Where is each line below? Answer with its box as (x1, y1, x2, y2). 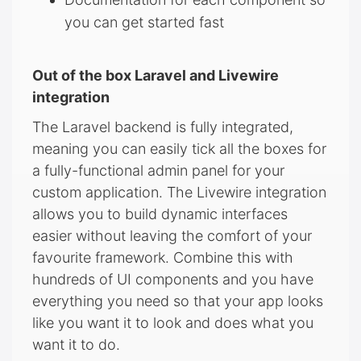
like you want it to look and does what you (32, 313, 313, 331)
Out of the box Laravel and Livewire (32, 66, 279, 84)
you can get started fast (64, 13, 224, 31)
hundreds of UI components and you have (32, 270, 313, 288)
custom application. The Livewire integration (32, 183, 326, 201)
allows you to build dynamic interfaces (32, 205, 288, 222)
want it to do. (32, 335, 120, 353)
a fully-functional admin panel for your (32, 161, 284, 179)
